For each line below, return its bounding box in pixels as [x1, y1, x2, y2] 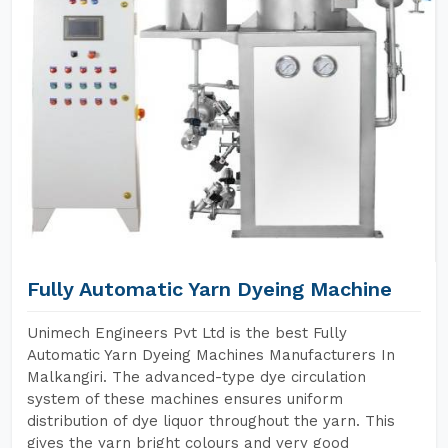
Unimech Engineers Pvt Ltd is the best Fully [27, 324, 347, 342]
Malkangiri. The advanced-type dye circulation [27, 368, 366, 386]
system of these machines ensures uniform [27, 390, 343, 408]
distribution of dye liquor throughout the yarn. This [27, 412, 395, 430]
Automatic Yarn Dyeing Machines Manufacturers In [27, 346, 395, 364]
